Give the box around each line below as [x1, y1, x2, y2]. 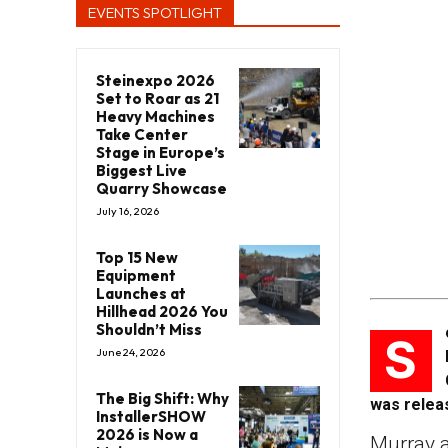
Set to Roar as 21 [96, 88, 219, 108]
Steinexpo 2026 [96, 70, 215, 90]
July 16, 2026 [96, 203, 159, 218]
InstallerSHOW [96, 406, 206, 426]
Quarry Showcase [96, 178, 227, 198]
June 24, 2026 [96, 344, 165, 359]
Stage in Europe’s [96, 142, 225, 162]
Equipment [96, 265, 176, 285]
